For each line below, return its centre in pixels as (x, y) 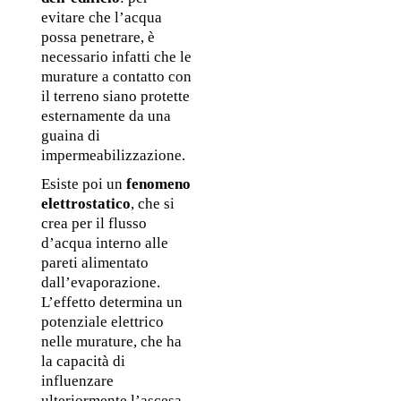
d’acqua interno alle (104, 243)
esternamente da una (106, 115)
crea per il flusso (94, 224)
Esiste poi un (83, 184)
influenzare (77, 381)
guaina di (70, 135)
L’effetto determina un (111, 303)
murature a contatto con (116, 76)
